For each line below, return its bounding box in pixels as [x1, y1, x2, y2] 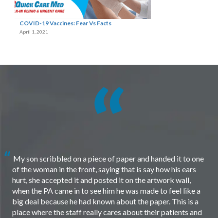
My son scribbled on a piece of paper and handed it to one [12, 153, 204, 163]
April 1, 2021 [19, 28, 48, 35]
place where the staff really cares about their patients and [12, 207, 202, 217]
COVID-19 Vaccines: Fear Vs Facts [19, 19, 111, 27]
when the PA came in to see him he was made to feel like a [12, 185, 200, 195]
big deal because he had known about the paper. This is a [12, 196, 199, 206]
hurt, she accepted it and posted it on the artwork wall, [12, 175, 191, 184]
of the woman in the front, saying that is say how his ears [12, 164, 196, 174]
